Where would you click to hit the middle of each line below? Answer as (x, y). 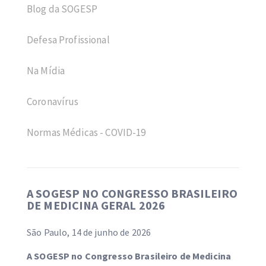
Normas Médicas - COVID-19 (86, 132)
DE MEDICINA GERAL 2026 (96, 205)
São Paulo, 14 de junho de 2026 (89, 232)
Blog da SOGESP (62, 9)
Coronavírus (53, 102)
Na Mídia (46, 71)
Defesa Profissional (68, 40)
